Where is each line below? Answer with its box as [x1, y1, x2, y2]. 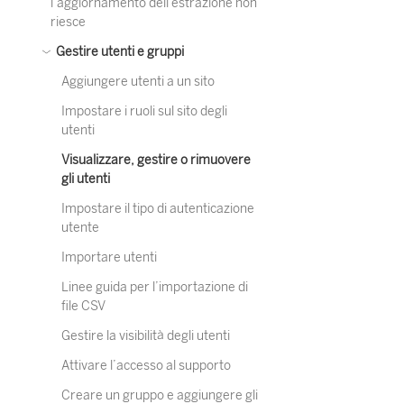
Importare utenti [61, 250, 157, 265]
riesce [50, 14, 86, 30]
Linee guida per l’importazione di [61, 280, 248, 295]
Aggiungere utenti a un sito [61, 74, 215, 89]
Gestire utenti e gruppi [53, 44, 184, 60]
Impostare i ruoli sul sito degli [61, 104, 227, 119]
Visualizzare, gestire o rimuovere [61, 152, 251, 168]
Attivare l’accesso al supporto [61, 358, 231, 373]
